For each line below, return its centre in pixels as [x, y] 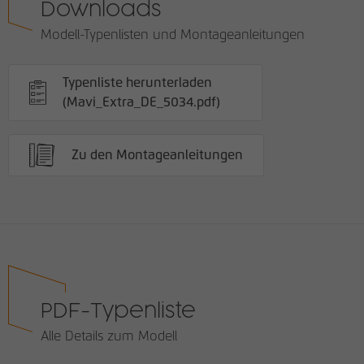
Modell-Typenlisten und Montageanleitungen [173, 35]
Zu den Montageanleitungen [157, 155]
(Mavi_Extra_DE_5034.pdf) [142, 102]
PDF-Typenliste [118, 312]
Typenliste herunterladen [138, 83]
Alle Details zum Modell [109, 336]
